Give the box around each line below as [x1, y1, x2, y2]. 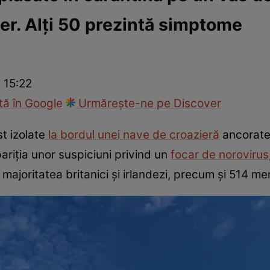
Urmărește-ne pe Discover [75, 96, 221, 111]
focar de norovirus [171, 147, 269, 162]
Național [8, 25, 49, 42]
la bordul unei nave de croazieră [45, 127, 219, 142]
